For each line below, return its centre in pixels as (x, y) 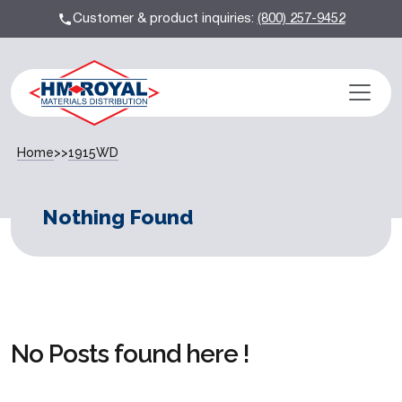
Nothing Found (118, 216)
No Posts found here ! (130, 354)
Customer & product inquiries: (165, 18)
